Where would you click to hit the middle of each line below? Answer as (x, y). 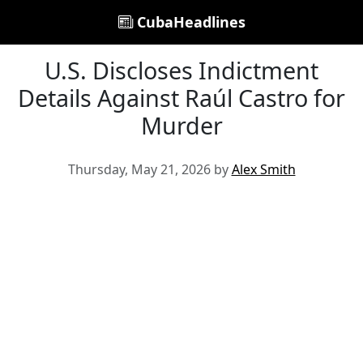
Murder (181, 125)
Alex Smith (263, 169)
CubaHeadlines (189, 22)
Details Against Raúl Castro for (181, 98)
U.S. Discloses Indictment (181, 70)
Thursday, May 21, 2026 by (149, 169)
